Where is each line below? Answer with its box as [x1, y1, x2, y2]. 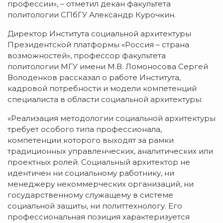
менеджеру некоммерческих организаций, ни [7, 179, 194, 189]
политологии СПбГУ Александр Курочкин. [7, 9, 176, 19]
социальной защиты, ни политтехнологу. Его [7, 201, 182, 211]
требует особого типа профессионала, [7, 124, 162, 134]
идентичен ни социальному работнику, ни [7, 168, 174, 178]
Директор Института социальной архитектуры [7, 28, 191, 38]
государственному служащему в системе [7, 190, 173, 200]
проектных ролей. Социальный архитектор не [7, 157, 190, 167]
